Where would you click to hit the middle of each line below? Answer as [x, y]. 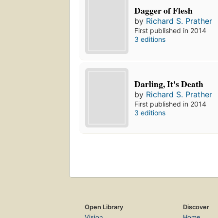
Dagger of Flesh [164, 10]
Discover [196, 207]
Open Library [104, 207]
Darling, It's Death [169, 83]
